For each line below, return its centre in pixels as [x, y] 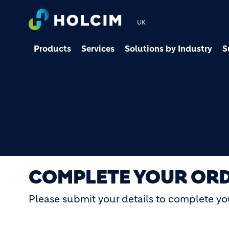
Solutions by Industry [168, 49]
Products [52, 49]
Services [98, 49]
